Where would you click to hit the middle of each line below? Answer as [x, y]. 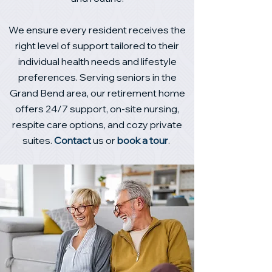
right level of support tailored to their [97, 46]
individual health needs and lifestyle [97, 61]
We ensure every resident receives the [97, 30]
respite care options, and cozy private [97, 124]
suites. [38, 140]
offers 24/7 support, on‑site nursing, [97, 109]
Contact [73, 140]
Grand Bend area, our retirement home [97, 93]
